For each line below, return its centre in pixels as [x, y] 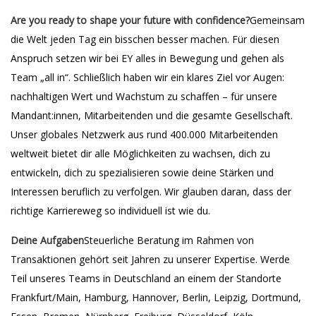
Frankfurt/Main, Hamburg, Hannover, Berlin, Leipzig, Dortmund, [156, 297]
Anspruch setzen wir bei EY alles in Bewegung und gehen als [147, 58]
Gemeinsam [277, 20]
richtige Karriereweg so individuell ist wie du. [110, 211]
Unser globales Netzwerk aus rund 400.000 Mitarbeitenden [144, 134]
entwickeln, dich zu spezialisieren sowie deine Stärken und [142, 172]
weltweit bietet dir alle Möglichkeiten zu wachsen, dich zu [140, 153]
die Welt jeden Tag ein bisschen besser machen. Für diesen [145, 39]
